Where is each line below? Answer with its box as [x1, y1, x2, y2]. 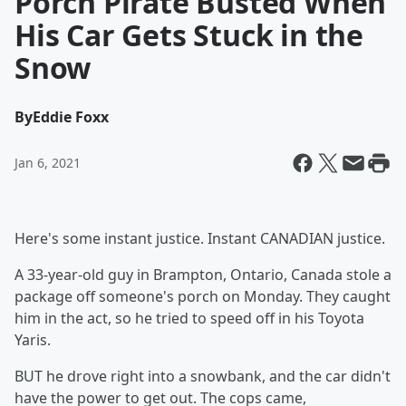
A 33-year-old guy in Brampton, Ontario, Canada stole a [14, 265, 391, 285]
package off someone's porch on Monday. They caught [14, 286, 391, 306]
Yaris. [14, 330, 51, 350]
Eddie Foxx [33, 107, 109, 127]
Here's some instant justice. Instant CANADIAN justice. [14, 228, 385, 248]
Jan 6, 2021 [14, 154, 81, 171]
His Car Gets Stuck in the [14, 15, 363, 54]
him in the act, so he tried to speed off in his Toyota [14, 308, 364, 328]
